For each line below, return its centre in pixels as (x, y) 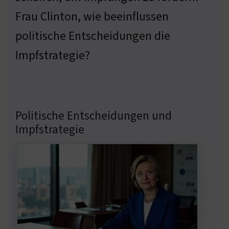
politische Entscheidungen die (93, 36)
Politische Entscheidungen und (94, 116)
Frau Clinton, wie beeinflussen (92, 16)
